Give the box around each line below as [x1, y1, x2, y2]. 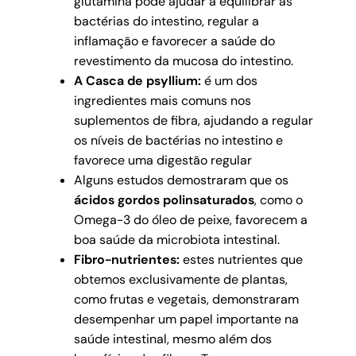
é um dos [200, 72, 257, 89]
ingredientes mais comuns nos [73, 91, 251, 109]
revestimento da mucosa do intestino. [73, 52, 293, 69]
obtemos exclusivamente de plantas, [73, 270, 288, 288]
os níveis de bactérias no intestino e [73, 131, 283, 149]
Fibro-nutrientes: [73, 250, 180, 268]
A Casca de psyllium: [73, 72, 201, 89]
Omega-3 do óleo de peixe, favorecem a [73, 211, 308, 228]
